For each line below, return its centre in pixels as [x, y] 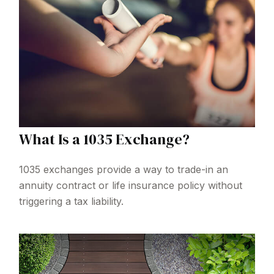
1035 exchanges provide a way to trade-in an [124, 169]
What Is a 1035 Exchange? [105, 139]
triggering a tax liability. [72, 201]
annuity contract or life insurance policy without [131, 185]
